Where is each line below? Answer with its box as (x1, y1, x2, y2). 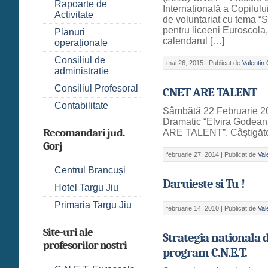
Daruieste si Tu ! (163, 176, 245, 191)
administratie (54, 65, 109, 76)
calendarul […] (163, 35, 225, 46)
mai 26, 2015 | (166, 59, 209, 66)
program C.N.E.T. (163, 245, 248, 260)
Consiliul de (54, 54, 105, 65)
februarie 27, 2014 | (166, 150, 225, 158)
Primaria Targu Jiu (54, 199, 132, 210)
